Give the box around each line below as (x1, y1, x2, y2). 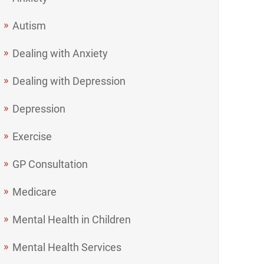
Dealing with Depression (12, 74, 126, 87)
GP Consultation (12, 157, 88, 170)
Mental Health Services (12, 240, 122, 253)
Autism (12, 19, 47, 32)
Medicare (12, 185, 57, 198)
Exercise (12, 130, 52, 143)
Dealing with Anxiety (12, 47, 108, 60)
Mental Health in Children (12, 213, 131, 226)
